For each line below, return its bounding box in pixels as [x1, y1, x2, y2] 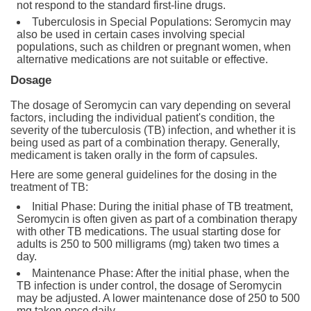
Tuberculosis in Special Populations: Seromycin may [32, 15, 291, 28]
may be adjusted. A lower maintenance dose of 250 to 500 [17, 292, 300, 304]
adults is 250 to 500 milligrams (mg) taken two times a [17, 237, 279, 250]
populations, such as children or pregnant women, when [17, 40, 291, 53]
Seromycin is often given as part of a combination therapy [17, 212, 297, 225]
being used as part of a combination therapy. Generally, [10, 136, 280, 149]
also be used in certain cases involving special [17, 28, 245, 40]
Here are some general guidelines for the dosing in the [10, 168, 277, 180]
